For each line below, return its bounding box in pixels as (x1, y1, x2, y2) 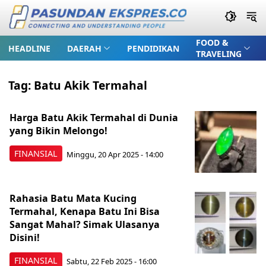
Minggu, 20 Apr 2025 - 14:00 (66, 148, 163, 160)
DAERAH (67, 42, 102, 54)
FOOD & (195, 37, 229, 48)
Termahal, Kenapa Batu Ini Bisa (9, 205, 160, 218)
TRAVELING (195, 48, 242, 59)
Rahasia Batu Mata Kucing (9, 192, 137, 205)
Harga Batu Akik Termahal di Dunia (9, 111, 178, 124)
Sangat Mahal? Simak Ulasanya (9, 218, 160, 231)
